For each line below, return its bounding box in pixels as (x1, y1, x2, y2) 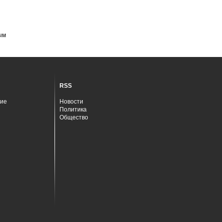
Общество (59, 114, 88, 121)
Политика (59, 106, 87, 113)
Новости (59, 98, 83, 105)
